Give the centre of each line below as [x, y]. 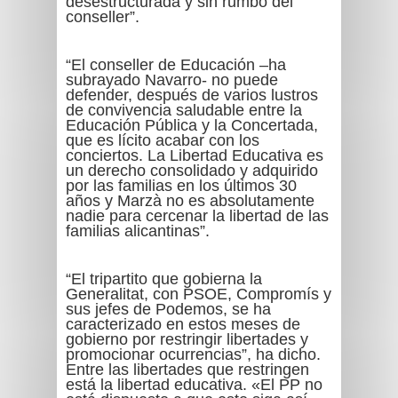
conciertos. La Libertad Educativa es [195, 155]
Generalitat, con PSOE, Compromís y [199, 294]
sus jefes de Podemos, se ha [168, 309]
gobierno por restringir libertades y [187, 339]
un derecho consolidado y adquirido [192, 171]
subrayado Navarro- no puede [172, 80]
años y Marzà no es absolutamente [190, 201]
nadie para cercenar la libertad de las [197, 216]
